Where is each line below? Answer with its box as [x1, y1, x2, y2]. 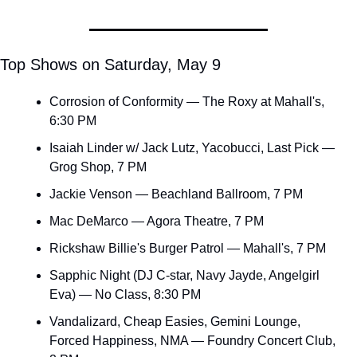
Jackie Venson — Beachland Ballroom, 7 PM [49, 186, 303, 201]
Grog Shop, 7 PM [49, 159, 147, 174]
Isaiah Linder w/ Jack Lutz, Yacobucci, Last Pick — [49, 140, 335, 155]
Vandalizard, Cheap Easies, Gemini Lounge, [49, 314, 300, 328]
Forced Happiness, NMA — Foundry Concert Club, [49, 333, 335, 347]
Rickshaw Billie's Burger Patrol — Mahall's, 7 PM [49, 241, 326, 255]
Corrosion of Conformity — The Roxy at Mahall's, [49, 94, 324, 108]
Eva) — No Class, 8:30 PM [49, 287, 201, 301]
